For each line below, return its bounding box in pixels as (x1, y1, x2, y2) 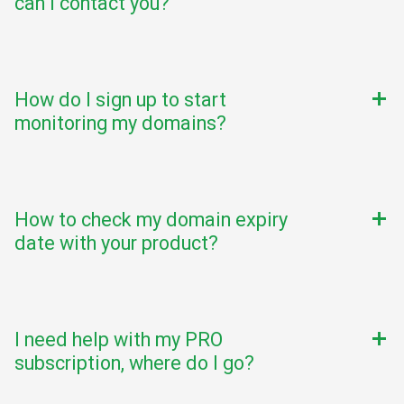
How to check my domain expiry (14, 208, 288, 232)
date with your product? (14, 232, 218, 255)
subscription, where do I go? (14, 352, 254, 375)
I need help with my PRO (14, 328, 223, 352)
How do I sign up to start (14, 88, 226, 112)
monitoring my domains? (14, 112, 226, 135)
